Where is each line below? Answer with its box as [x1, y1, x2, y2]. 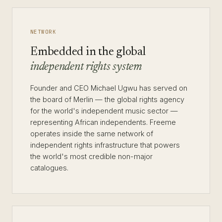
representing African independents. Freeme [30, 118, 176, 126]
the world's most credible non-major [30, 152, 153, 161]
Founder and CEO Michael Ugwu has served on [30, 84, 187, 92]
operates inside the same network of [30, 129, 153, 138]
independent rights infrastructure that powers [30, 141, 180, 149]
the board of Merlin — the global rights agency [30, 95, 184, 104]
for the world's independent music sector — [30, 107, 178, 115]
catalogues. [30, 164, 68, 172]
